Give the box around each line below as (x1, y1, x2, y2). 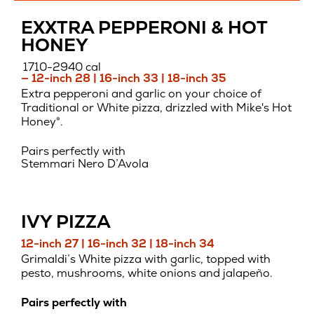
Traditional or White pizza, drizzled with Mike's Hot (21, 100, 292, 116)
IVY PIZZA (21, 210, 111, 234)
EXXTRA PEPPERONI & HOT (21, 15, 267, 40)
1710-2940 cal (23, 59, 102, 74)
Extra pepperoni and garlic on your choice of (21, 86, 261, 102)
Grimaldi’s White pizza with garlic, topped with (21, 252, 271, 267)
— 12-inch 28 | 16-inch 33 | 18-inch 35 (21, 70, 226, 86)
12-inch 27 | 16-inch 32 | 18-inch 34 (21, 235, 214, 251)
